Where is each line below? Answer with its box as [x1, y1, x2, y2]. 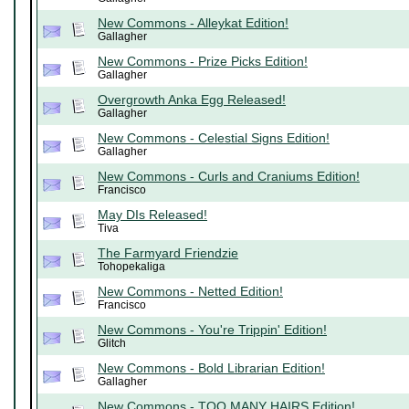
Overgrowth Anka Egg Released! [98, 92, 286, 108]
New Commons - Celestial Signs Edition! [98, 131, 330, 146]
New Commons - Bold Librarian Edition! [98, 361, 325, 376]
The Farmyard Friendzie [98, 246, 238, 261]
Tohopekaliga [98, 260, 165, 274]
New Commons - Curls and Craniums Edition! [98, 169, 360, 184]
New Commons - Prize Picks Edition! [98, 54, 308, 69]
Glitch [98, 337, 126, 351]
